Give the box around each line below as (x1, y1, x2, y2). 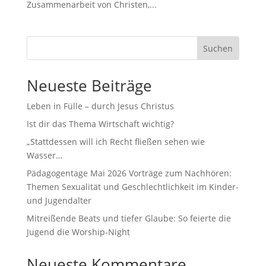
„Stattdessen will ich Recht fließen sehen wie (26, 136, 205, 147)
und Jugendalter (26, 195, 91, 206)
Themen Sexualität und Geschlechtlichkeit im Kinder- (26, 181, 239, 192)
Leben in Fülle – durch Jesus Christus (26, 100, 174, 112)
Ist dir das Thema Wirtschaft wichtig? (26, 118, 174, 129)
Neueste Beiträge (26, 75, 152, 96)
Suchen (203, 42, 233, 54)
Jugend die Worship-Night (26, 226, 130, 237)
